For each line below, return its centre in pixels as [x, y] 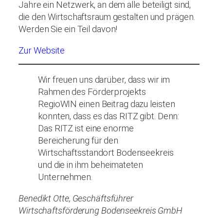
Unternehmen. [65, 177]
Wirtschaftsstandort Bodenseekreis [106, 153]
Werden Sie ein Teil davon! [68, 29]
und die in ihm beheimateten [91, 165]
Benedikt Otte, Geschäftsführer [76, 198]
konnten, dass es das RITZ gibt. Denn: [109, 116]
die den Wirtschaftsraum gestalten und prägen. [107, 17]
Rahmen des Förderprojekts [92, 92]
